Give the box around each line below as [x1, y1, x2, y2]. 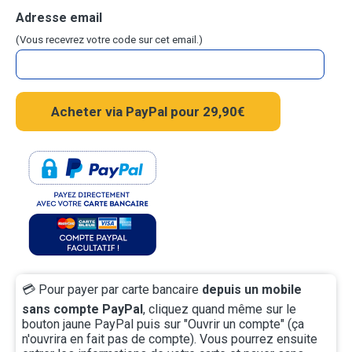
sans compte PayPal [22, 302, 143, 317]
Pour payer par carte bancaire [35, 282, 202, 298]
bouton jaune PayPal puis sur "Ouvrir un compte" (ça [22, 317, 304, 332]
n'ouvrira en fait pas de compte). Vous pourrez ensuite [22, 332, 317, 347]
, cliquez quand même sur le [143, 302, 296, 317]
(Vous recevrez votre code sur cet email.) [16, 34, 203, 46]
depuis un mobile [202, 282, 302, 298]
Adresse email [16, 10, 102, 26]
